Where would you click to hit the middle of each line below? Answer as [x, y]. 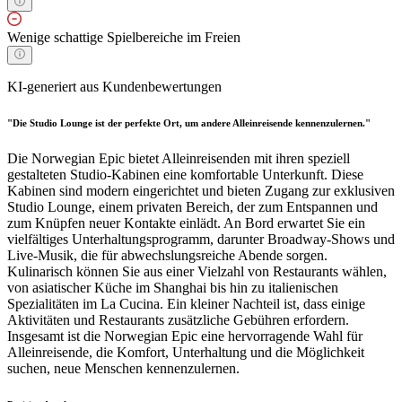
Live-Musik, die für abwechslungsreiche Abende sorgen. [167, 256]
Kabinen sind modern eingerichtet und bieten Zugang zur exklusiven [201, 191]
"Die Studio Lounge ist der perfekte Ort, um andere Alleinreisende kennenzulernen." [189, 123]
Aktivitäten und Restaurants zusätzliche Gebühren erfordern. [178, 320]
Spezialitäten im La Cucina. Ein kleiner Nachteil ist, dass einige [186, 304]
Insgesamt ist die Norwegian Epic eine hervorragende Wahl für [185, 336]
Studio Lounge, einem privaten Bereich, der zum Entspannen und [192, 207]
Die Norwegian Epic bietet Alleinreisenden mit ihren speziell [179, 159]
